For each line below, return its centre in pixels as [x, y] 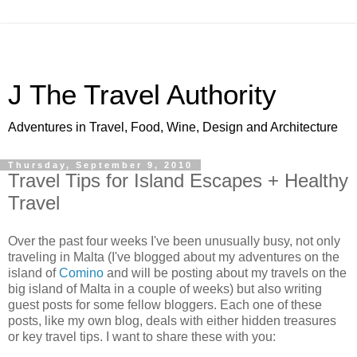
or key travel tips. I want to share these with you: [142, 336]
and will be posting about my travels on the [225, 273]
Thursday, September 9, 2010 [100, 165]
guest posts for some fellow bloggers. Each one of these [165, 304]
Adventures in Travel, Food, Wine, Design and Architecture [173, 127]
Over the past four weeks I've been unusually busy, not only [174, 241]
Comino [81, 273]
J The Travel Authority [142, 95]
